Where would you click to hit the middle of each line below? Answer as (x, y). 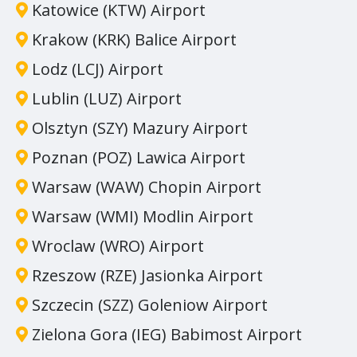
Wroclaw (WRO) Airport (116, 245)
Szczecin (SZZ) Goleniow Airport (148, 304)
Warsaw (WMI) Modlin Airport (141, 216)
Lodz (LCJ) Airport (96, 69)
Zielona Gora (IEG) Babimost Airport (165, 334)
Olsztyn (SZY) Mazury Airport (138, 127)
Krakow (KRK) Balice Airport (132, 39)
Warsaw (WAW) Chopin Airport (145, 186)
